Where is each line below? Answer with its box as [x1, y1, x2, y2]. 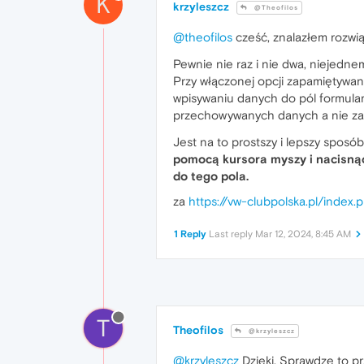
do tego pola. [173, 168, 249, 183]
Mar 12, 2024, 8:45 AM [255, 227, 351, 240]
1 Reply [174, 227, 206, 240]
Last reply [209, 227, 255, 240]
